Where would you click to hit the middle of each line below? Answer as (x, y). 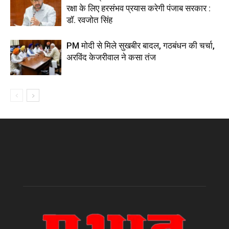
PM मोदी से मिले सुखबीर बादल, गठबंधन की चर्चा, (141, 46)
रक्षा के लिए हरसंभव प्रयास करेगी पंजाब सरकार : (139, 8)
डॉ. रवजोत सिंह (89, 20)
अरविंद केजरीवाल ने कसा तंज (111, 58)
